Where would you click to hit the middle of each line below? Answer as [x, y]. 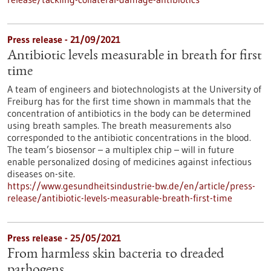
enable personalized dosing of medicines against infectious [129, 162]
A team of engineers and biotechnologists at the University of [134, 89]
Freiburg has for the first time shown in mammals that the [129, 101]
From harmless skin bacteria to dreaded [116, 255]
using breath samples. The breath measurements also [119, 125]
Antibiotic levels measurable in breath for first [135, 56]
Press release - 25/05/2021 [64, 238]
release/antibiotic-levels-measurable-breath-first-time [120, 198]
